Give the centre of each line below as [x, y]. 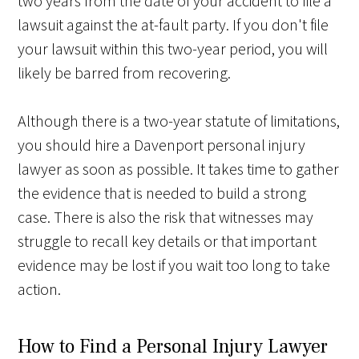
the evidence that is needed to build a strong [162, 193]
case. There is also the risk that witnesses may [166, 217]
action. [40, 289]
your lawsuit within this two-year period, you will [173, 49]
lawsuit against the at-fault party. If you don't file [173, 25]
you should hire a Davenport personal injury [162, 145]
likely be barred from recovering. [125, 73]
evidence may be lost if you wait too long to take [174, 265]
